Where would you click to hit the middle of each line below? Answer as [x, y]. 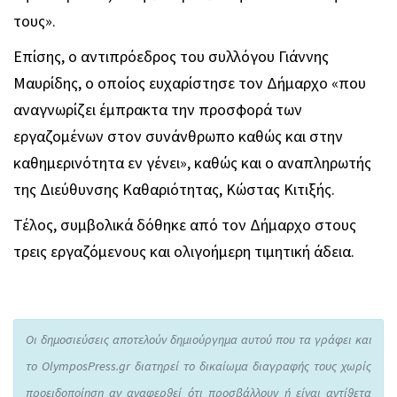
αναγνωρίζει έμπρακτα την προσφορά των [158, 110]
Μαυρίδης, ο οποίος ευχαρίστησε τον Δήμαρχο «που [190, 83]
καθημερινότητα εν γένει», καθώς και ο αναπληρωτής [192, 163]
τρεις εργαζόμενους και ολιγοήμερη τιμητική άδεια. [184, 252]
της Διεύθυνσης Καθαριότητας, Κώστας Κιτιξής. [174, 190]
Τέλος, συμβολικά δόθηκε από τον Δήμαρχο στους [185, 225]
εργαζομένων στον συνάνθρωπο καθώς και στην [178, 136]
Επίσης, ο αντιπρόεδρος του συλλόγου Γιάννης [171, 57]
